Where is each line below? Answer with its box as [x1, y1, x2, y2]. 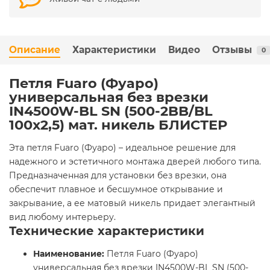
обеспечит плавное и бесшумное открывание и [9, 184, 223, 195]
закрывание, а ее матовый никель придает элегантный [9, 198, 256, 209]
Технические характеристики [9, 224, 204, 239]
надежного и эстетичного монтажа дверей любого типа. [9, 156, 261, 168]
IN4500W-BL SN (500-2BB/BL [9, 102, 213, 120]
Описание [9, 44, 60, 56]
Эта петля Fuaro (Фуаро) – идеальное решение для [9, 142, 236, 154]
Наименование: [33, 248, 104, 260]
